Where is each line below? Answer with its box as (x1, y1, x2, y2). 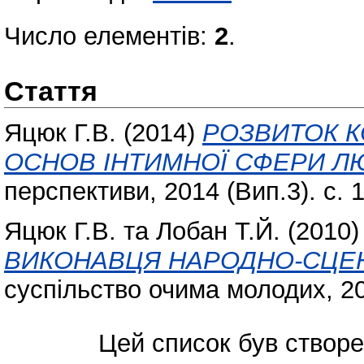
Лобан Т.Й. (156, 216, 280, 245)
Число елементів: (4, 22, 214, 50)
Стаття (4, 76, 97, 106)
